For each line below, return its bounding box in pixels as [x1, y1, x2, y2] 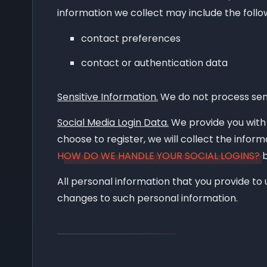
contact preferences [81, 31, 181, 45]
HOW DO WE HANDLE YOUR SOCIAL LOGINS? [57, 148, 260, 163]
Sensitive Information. [57, 89, 158, 104]
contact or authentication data [81, 55, 228, 70]
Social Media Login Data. [57, 115, 169, 129]
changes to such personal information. [57, 191, 238, 205]
